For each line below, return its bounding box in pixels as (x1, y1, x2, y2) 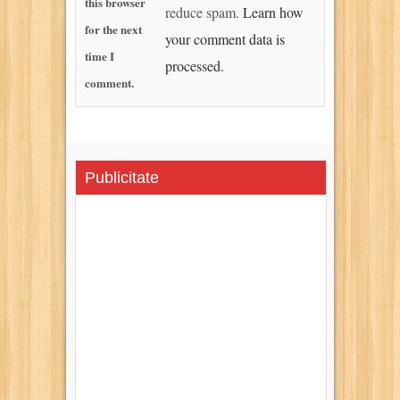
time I (85, 46, 114, 64)
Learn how (243, 2, 304, 21)
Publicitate (85, 168, 159, 187)
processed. (165, 55, 224, 75)
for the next (85, 20, 142, 37)
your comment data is (165, 29, 285, 48)
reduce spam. (165, 2, 243, 21)
